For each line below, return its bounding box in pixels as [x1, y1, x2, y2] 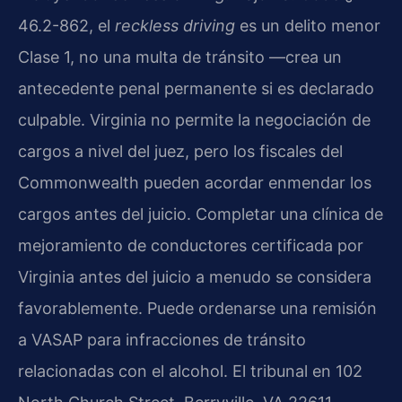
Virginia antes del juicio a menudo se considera [18, 267, 371, 286]
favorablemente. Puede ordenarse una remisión [18, 298, 377, 318]
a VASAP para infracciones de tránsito [18, 329, 306, 349]
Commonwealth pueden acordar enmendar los [18, 172, 371, 192]
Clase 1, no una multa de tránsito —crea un [18, 47, 342, 66]
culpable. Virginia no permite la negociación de [18, 109, 371, 129]
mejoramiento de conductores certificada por [18, 235, 363, 255]
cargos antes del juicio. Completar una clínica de [18, 204, 383, 223]
